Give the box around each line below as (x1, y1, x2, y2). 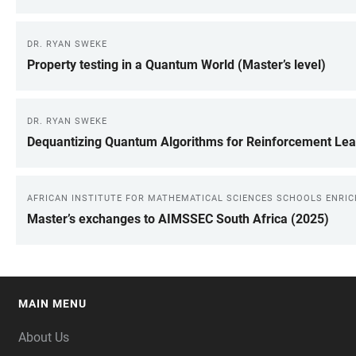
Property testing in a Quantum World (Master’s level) (27, 57, 326, 72)
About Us (18, 330, 69, 345)
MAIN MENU (18, 297, 87, 310)
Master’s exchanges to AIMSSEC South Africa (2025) (27, 211, 329, 226)
